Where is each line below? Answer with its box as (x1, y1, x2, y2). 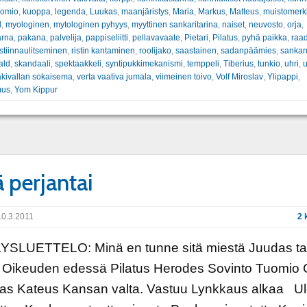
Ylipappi (267, 71, 298, 82)
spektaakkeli (54, 58, 101, 69)
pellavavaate (132, 32, 180, 42)
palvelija (49, 32, 82, 42)
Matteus (229, 6, 259, 16)
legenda (54, 6, 86, 16)
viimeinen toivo (155, 71, 212, 82)
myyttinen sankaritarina (131, 19, 218, 29)
